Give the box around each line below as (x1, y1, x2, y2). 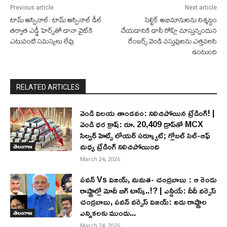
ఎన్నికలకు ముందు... (80, 205, 136, 221)
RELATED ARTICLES (16, 83, 80, 92)
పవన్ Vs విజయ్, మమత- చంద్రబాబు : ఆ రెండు (80, 172, 217, 187)
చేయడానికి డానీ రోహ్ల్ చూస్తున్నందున (120, 23, 217, 38)
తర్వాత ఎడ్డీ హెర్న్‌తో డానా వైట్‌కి (10, 23, 93, 38)
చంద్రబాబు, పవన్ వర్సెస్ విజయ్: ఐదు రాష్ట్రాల (80, 194, 207, 210)
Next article (184, 4, 217, 12)
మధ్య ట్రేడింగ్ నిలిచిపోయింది (80, 139, 160, 155)
